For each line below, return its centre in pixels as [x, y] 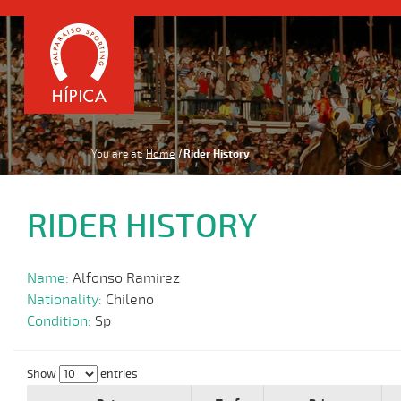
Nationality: [66, 300]
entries [118, 374]
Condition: [61, 321]
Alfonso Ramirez [126, 278]
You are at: [117, 154]
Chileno [130, 300]
